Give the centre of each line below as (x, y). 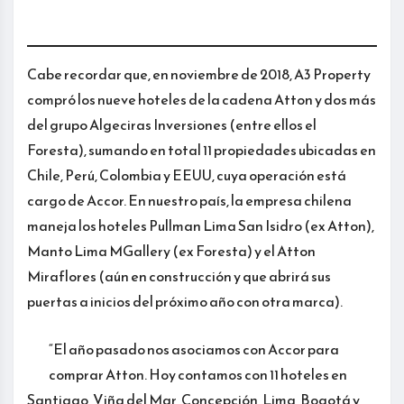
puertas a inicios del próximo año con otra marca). (185, 302)
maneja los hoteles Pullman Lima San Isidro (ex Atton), (201, 226)
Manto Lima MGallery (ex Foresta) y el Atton (171, 251)
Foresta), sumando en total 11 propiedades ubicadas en (202, 150)
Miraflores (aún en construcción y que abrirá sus (179, 276)
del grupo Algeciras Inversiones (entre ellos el (172, 125)
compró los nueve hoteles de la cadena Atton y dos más (202, 100)
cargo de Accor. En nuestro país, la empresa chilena (189, 201)
